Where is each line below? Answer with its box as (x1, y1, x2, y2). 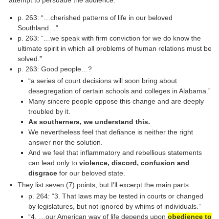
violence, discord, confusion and (79, 158, 190, 167)
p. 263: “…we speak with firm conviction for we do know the (18, 34, 201, 42)
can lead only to (28, 158, 79, 167)
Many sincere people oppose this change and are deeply (28, 97, 204, 105)
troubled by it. (28, 107, 70, 115)
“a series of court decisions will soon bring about (28, 76, 177, 85)
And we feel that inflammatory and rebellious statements (28, 148, 202, 156)
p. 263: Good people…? (18, 65, 92, 73)
